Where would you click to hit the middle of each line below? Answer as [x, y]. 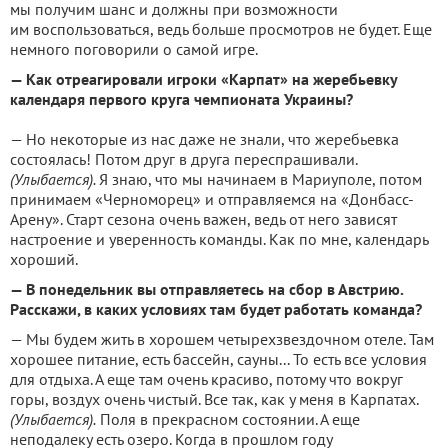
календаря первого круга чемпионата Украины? [181, 99]
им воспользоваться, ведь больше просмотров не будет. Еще [221, 29]
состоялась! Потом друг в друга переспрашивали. [184, 159]
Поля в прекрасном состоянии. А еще [228, 419]
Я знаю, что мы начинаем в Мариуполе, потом [260, 179]
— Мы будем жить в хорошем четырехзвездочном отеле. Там [222, 339]
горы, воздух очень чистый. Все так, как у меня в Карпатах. [214, 399]
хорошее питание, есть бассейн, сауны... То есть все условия [218, 359]
